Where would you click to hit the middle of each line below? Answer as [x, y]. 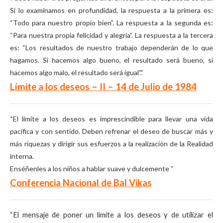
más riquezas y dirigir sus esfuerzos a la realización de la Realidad [111, 144]
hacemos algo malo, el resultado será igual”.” [77, 72]
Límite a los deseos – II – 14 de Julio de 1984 [103, 87]
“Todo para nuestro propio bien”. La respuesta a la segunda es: [111, 23]
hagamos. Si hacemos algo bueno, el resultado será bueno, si [111, 60]
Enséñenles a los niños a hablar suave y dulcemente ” [92, 168]
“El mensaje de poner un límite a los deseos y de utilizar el [111, 215]
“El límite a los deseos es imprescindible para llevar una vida [111, 119]
